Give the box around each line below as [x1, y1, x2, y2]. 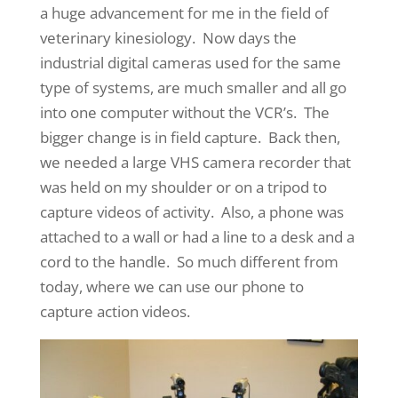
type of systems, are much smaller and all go [39, 77, 346, 99]
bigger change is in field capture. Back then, [39, 127, 340, 148]
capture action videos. [39, 301, 190, 322]
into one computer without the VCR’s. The [39, 102, 330, 123]
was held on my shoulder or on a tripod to [39, 177, 327, 198]
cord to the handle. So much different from [39, 251, 338, 273]
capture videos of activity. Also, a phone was [39, 202, 344, 223]
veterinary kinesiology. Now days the [39, 28, 297, 49]
